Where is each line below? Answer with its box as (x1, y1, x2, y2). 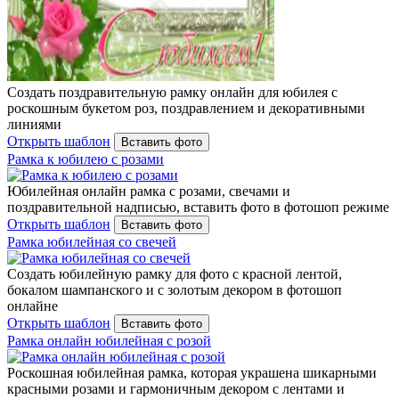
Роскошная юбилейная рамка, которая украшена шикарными (7, 364, 377, 380)
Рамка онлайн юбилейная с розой (7, 332, 211, 348)
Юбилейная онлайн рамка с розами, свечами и (7, 183, 290, 199)
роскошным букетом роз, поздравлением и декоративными (7, 100, 365, 116)
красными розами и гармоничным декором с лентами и (7, 380, 345, 396)
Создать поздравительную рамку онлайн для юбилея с (7, 84, 338, 100)
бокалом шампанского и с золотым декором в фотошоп (7, 281, 342, 297)
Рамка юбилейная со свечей (7, 233, 176, 249)
